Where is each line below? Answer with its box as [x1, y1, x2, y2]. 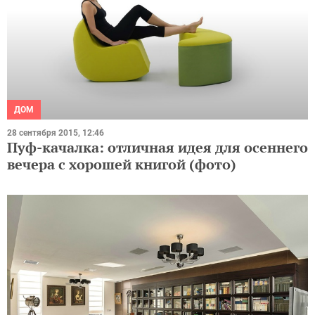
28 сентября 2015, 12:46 [7, 127, 104, 138]
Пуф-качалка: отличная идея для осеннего [7, 137, 308, 157]
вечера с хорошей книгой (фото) [7, 154, 236, 174]
